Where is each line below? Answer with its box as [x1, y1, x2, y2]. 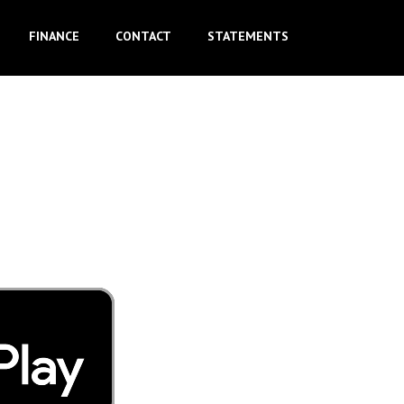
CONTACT [115, 27, 172, 44]
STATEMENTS [207, 27, 289, 44]
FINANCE [29, 27, 80, 44]
